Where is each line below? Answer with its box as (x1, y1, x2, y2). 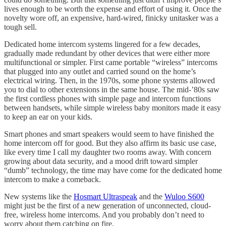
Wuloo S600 (164, 192, 204, 201)
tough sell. (4, 22, 37, 31)
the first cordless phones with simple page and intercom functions (4, 94, 211, 103)
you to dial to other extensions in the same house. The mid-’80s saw (4, 85, 219, 94)
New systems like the (4, 192, 74, 201)
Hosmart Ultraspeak (74, 192, 137, 201)
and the (137, 192, 164, 201)
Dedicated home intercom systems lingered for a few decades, (4, 39, 200, 48)
